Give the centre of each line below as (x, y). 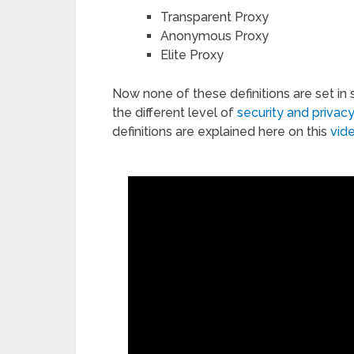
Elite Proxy (192, 55)
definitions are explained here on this (221, 131)
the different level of (175, 112)
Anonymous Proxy (214, 36)
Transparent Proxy (214, 17)
